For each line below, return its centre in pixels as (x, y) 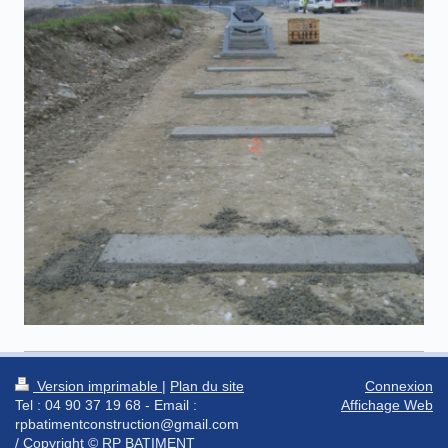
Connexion (399, 386)
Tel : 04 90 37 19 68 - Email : (106, 405)
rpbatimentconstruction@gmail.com (127, 424)
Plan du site (207, 386)
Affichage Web (387, 405)
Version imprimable (97, 386)
